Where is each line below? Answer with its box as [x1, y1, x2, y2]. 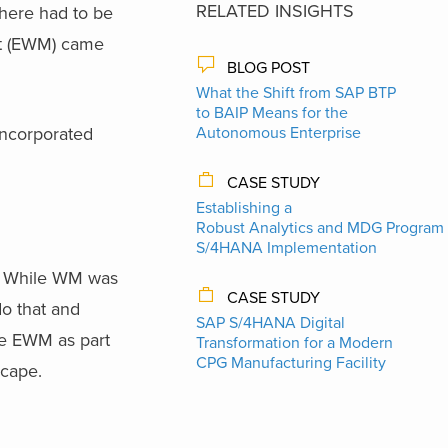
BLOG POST [227, 57, 310, 78]
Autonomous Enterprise [196, 122, 361, 143]
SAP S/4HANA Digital [196, 312, 345, 333]
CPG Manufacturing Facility [196, 352, 386, 373]
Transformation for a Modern [196, 332, 393, 353]
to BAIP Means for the [196, 102, 348, 123]
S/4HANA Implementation [196, 237, 377, 258]
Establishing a [196, 197, 292, 218]
